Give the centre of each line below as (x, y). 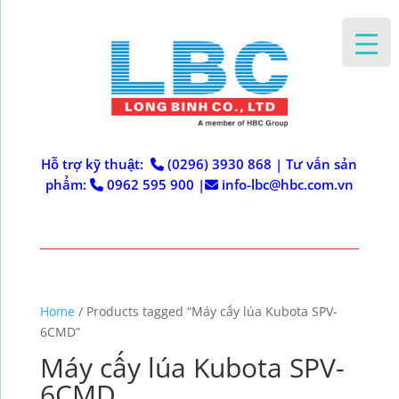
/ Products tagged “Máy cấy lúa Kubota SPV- (206, 311)
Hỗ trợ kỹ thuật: (96, 163)
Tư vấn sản (320, 163)
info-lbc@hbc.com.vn (287, 184)
